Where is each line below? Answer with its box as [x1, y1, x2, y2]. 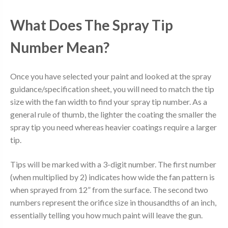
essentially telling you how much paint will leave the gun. [10, 210, 203, 220]
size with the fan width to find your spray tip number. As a [10, 97, 207, 107]
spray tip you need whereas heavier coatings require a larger [10, 122, 217, 132]
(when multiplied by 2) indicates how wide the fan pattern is [10, 172, 215, 182]
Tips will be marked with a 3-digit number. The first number [10, 159, 216, 169]
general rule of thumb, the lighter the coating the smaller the [10, 109, 216, 120]
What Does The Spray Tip [10, 16, 173, 34]
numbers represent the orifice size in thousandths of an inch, [10, 197, 216, 207]
